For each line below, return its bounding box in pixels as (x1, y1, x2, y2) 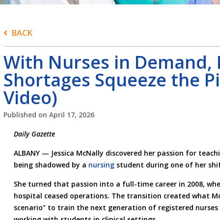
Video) (3, 85, 57, 110)
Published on (3, 110, 49, 119)
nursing (88, 160, 114, 169)
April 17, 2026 (49, 110, 94, 119)
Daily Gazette (13, 129, 55, 138)
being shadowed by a (13, 160, 88, 169)
